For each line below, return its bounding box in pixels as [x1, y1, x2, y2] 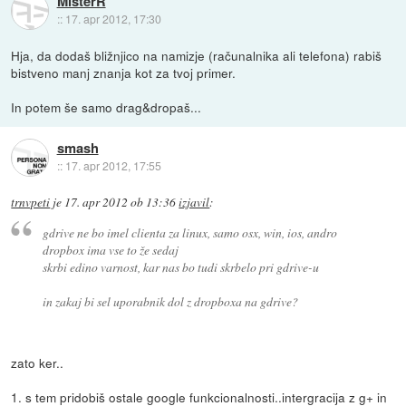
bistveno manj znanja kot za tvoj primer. [11, 63, 237, 82]
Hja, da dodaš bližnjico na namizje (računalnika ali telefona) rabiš [11, 46, 382, 64]
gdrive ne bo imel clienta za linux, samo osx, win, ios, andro [42, 223, 337, 241]
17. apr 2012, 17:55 [64, 158, 161, 174]
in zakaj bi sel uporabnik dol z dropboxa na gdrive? [42, 292, 298, 310]
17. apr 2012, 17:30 [64, 11, 161, 27]
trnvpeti [11, 194, 51, 211]
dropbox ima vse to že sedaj [42, 240, 179, 258]
